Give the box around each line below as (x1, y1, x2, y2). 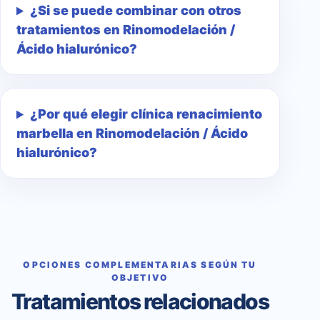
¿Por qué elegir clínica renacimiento (30, 106, 263, 122)
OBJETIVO (111, 272, 169, 284)
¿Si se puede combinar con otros (30, 3, 242, 19)
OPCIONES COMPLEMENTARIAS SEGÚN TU (23, 259, 257, 271)
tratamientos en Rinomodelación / (16, 22, 235, 38)
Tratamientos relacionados (11, 289, 269, 315)
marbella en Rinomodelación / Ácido (16, 126, 248, 141)
